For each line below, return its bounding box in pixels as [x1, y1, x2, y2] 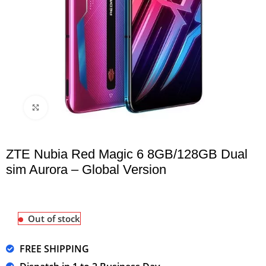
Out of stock [28, 212, 81, 224]
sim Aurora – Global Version [6, 161, 167, 177]
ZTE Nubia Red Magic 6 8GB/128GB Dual [6, 146, 248, 161]
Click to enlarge [47, 102, 104, 113]
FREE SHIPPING [19, 242, 89, 255]
